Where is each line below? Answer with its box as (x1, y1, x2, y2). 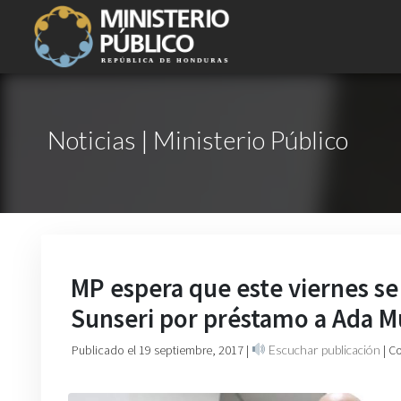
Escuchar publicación (265, 342, 380, 357)
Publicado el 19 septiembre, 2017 (72, 342, 246, 358)
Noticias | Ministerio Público (47, 124, 348, 155)
